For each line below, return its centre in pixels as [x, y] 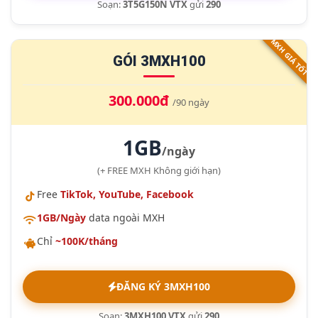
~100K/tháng [87, 241]
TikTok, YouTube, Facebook [127, 194]
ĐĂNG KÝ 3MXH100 [163, 286]
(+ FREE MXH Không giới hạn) [159, 170]
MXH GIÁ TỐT [290, 57]
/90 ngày [191, 102]
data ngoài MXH [125, 218]
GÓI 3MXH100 [159, 61]
